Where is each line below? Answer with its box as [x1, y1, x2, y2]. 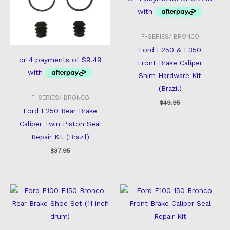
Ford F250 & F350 [139, 46, 201, 54]
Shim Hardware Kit [139, 71, 201, 80]
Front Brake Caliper [138, 59, 202, 67]
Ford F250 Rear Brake [23, 107, 97, 116]
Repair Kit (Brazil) [31, 132, 89, 141]
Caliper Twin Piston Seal [19, 120, 101, 128]
